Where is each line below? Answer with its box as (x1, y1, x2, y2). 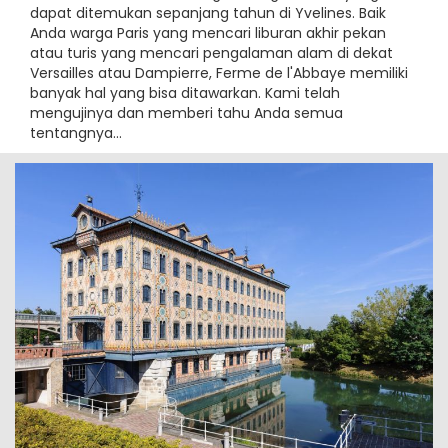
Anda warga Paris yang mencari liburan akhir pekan (30, 22, 386, 43)
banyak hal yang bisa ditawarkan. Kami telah (30, 82, 340, 103)
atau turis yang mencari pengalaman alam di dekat (30, 42, 393, 63)
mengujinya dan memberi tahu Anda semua (30, 102, 343, 123)
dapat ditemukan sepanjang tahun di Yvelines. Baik (30, 2, 386, 23)
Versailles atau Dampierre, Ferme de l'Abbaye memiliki (30, 62, 408, 83)
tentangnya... (30, 122, 122, 143)
